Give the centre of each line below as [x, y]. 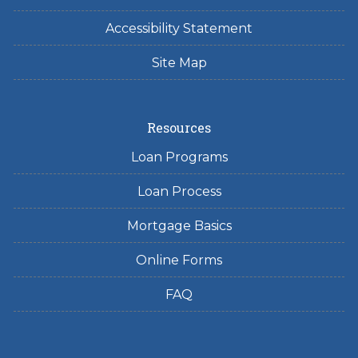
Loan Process [179, 191]
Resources [179, 127]
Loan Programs [179, 157]
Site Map [179, 63]
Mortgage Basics [179, 226]
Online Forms [179, 260]
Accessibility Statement [179, 28]
